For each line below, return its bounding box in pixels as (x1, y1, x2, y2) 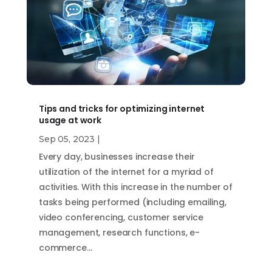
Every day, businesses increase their (38, 150, 195, 163)
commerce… (38, 241, 92, 254)
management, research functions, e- (38, 226, 200, 239)
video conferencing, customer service (38, 211, 203, 223)
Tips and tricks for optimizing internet (38, 102, 205, 115)
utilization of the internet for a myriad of (38, 165, 214, 178)
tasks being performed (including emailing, (38, 195, 226, 208)
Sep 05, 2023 (38, 133, 95, 144)
